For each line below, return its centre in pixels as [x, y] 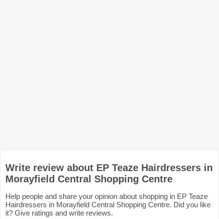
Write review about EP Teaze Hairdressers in [109, 168]
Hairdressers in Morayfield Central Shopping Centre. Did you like [108, 205]
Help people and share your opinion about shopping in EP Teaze [107, 196]
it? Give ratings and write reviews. [59, 213]
